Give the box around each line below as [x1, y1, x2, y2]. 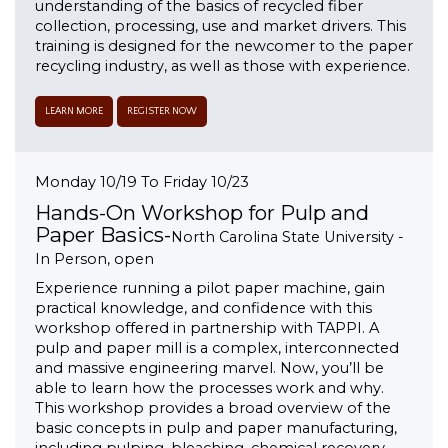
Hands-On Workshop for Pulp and [35, 200, 369, 226]
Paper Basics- [35, 222, 171, 248]
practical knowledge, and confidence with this [35, 299, 372, 318]
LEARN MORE [45, 106, 103, 118]
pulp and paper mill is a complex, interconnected [35, 339, 399, 358]
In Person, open [35, 250, 154, 269]
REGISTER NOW [127, 106, 197, 118]
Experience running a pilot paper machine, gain [35, 279, 385, 298]
